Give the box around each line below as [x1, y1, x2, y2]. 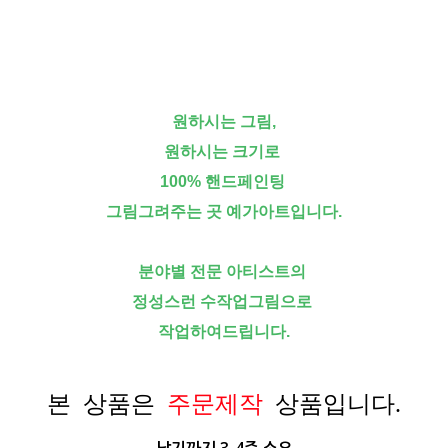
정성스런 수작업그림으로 [132, 293, 316, 310]
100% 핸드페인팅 [159, 173, 289, 190]
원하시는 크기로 [164, 143, 284, 160]
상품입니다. [275, 390, 401, 414]
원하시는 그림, [172, 113, 276, 130]
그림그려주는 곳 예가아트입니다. [106, 203, 342, 220]
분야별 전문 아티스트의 [138, 263, 310, 280]
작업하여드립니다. [158, 323, 290, 340]
